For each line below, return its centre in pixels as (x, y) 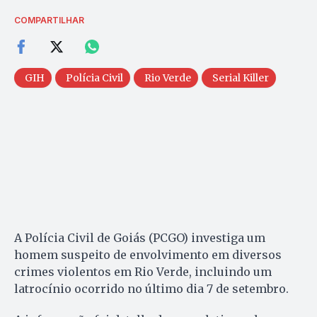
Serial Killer (241, 77)
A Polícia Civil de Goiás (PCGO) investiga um (140, 237)
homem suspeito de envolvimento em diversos (148, 254)
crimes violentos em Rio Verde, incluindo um (143, 271)
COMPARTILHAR (49, 20)
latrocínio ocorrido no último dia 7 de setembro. (151, 288)
